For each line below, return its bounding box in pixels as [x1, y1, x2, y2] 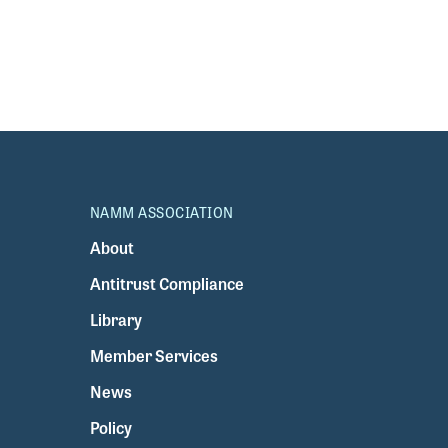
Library [89, 307, 142, 331]
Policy [89, 415, 132, 439]
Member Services [89, 343, 218, 367]
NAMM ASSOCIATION [89, 201, 234, 222]
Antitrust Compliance [89, 271, 244, 295]
